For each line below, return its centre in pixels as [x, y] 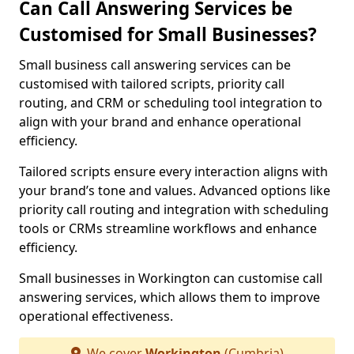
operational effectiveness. [96, 316]
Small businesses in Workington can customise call [171, 278]
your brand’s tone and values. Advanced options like [175, 190]
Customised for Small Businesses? [168, 34]
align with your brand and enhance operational [160, 122]
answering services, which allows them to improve [169, 297]
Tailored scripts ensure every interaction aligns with [173, 171]
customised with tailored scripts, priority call [152, 84]
